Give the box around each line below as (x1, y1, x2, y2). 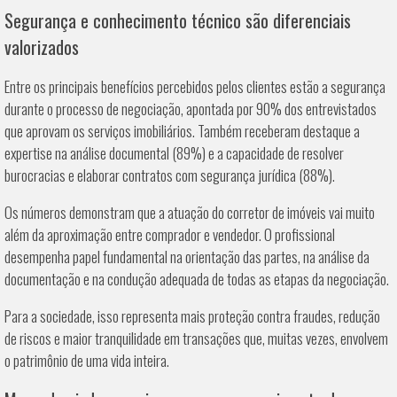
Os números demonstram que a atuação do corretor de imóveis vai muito (4, 201, 375, 224)
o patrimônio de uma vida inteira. (4, 349, 169, 372)
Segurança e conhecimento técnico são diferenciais (4, 7, 351, 35)
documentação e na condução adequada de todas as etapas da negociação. (4, 268, 389, 291)
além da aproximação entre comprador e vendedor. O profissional (4, 223, 335, 246)
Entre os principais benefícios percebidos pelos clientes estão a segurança (4, 75, 385, 98)
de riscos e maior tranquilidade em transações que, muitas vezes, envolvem (4, 327, 388, 350)
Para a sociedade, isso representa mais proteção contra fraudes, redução (4, 305, 380, 328)
